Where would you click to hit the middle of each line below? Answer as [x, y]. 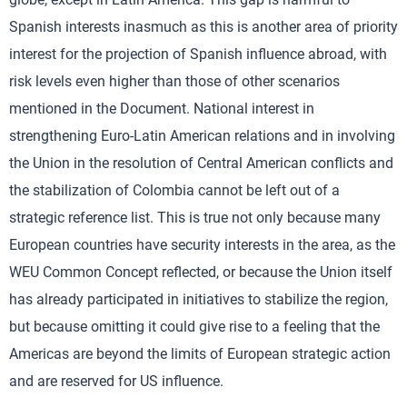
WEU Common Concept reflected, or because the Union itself [201, 272]
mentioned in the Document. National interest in [162, 109]
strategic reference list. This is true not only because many [195, 218]
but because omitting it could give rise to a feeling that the [194, 327]
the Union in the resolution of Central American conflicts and [201, 163]
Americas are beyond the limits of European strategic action [200, 354]
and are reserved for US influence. [116, 381]
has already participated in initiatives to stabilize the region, [199, 299]
